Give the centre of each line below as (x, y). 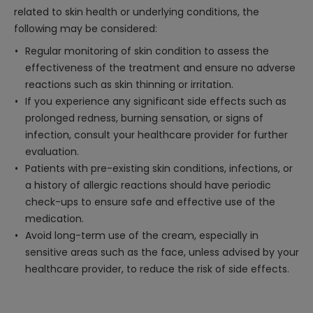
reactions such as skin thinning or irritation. (129, 85)
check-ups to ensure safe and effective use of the (150, 202)
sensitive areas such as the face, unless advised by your (162, 252)
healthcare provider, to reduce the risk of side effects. (157, 269)
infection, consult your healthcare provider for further (156, 135)
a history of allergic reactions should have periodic (148, 185)
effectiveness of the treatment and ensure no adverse (160, 68)
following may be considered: (86, 29)
